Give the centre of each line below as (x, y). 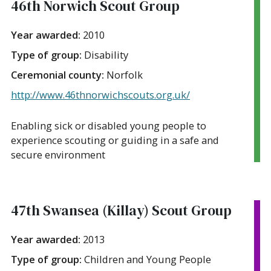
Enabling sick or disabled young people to (109, 125)
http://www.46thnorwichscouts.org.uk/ (100, 94)
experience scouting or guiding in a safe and (115, 140)
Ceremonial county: (59, 74)
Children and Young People (148, 259)
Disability (106, 54)
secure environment (58, 154)
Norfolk (125, 74)
